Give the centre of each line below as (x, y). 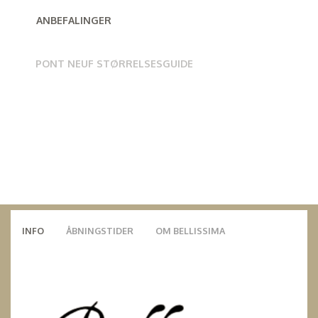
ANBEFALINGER (74, 20)
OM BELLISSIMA (190, 230)
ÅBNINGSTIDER (100, 230)
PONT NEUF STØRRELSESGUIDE (114, 63)
